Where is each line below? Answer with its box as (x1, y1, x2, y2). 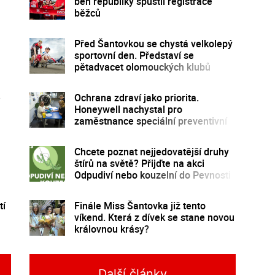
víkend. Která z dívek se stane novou (74, 210, 234, 224)
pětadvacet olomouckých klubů (74, 60, 211, 74)
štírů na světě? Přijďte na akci (74, 156, 204, 170)
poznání (74, 179, 109, 193)
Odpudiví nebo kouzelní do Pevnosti (74, 168, 231, 182)
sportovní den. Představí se (74, 48, 194, 62)
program (74, 125, 112, 139)
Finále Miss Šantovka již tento (74, 198, 206, 212)
